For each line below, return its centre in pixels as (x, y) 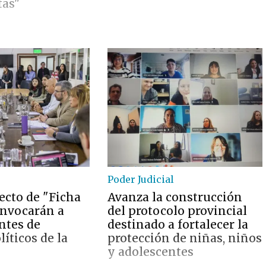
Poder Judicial (141, 179)
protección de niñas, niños (185, 238)
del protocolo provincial (178, 211)
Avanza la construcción (175, 197)
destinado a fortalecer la (178, 224)
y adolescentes (151, 252)
